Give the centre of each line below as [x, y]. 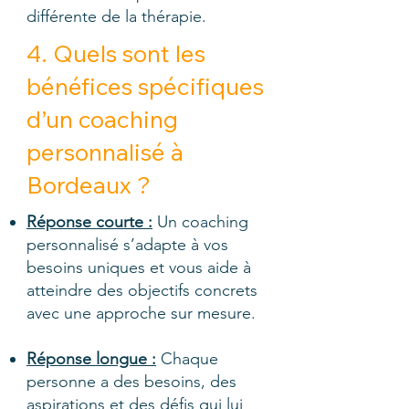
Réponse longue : [91, 359]
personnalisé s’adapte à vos [127, 245]
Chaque [187, 359]
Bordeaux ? [89, 185]
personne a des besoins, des [131, 382]
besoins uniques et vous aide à [139, 267]
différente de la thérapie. [116, 16]
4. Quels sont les [116, 53]
